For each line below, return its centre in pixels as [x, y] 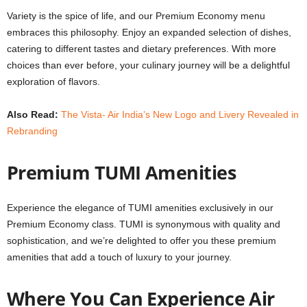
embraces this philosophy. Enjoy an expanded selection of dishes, [149, 32]
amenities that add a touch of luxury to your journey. [119, 257]
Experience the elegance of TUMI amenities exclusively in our [140, 207]
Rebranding [32, 131]
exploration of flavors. [53, 81]
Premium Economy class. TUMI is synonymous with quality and [144, 224]
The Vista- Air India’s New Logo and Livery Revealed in [180, 114]
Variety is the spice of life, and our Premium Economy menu [136, 15]
